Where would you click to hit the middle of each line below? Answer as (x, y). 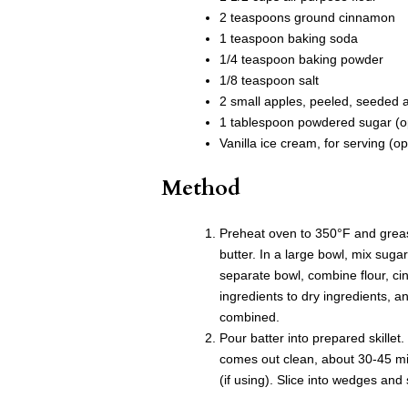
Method (201, 189)
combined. (250, 317)
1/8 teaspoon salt (269, 81)
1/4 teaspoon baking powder (301, 60)
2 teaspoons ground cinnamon (307, 18)
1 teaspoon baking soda (289, 39)
